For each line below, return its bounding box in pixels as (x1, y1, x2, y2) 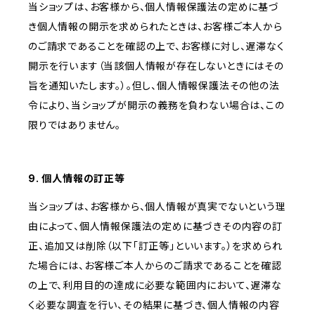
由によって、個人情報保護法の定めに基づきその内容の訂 (28, 220, 283, 233)
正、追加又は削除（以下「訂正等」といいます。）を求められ (28, 240, 283, 252)
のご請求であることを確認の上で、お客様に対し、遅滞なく (28, 40, 285, 53)
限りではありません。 (28, 119, 121, 131)
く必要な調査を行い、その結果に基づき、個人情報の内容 (28, 299, 280, 311)
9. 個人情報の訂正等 (28, 172, 125, 185)
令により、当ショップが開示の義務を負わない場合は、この (28, 99, 285, 112)
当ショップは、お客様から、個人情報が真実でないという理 (28, 200, 286, 213)
